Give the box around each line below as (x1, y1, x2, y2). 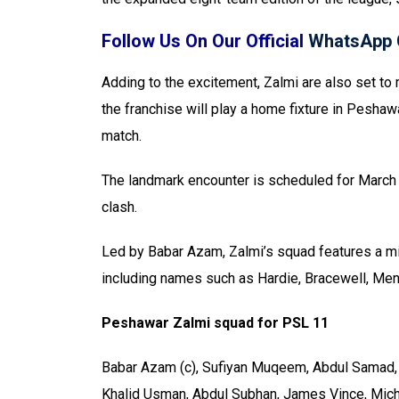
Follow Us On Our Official (102, 30, 308, 52)
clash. (102, 199, 137, 216)
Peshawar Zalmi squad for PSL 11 (102, 314, 329, 331)
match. (102, 127, 142, 144)
